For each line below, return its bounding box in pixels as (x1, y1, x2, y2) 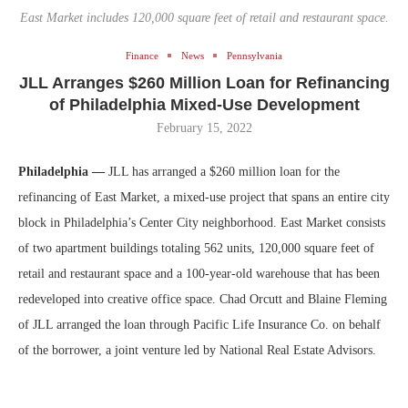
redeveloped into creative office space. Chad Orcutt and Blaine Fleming (18, 291, 387, 306)
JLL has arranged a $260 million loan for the (105, 164, 340, 178)
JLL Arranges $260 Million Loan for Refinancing (18, 73, 390, 92)
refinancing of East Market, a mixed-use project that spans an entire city (18, 189, 390, 204)
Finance (126, 49, 158, 61)
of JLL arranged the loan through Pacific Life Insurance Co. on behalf (18, 317, 381, 331)
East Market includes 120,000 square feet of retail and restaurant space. (19, 10, 389, 25)
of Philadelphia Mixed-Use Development (48, 95, 360, 114)
